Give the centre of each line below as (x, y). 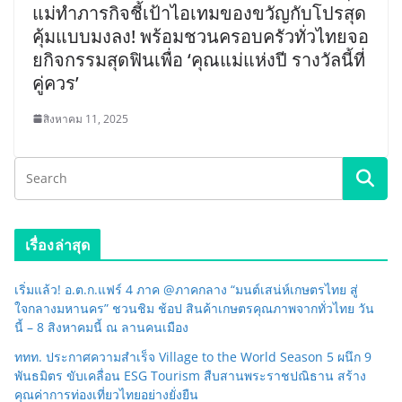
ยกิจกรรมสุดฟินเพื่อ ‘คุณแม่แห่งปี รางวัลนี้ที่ (199, 59)
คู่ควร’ (56, 83)
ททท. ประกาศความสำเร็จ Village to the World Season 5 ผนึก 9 (193, 356)
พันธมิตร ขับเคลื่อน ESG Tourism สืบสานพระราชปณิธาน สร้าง (190, 375)
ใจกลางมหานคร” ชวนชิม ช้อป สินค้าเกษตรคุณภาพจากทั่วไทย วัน (194, 308)
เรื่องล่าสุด (58, 245)
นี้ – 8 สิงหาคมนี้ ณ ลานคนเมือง (101, 327)
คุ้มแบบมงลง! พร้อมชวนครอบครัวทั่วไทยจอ (201, 36)
